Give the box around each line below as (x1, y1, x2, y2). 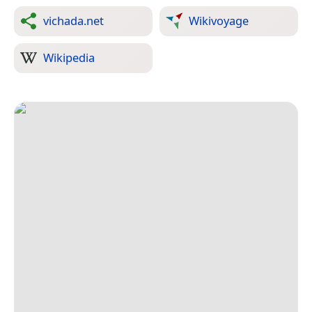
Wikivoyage (189, 13, 249, 29)
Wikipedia (43, 49, 95, 65)
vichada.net (43, 13, 104, 29)
